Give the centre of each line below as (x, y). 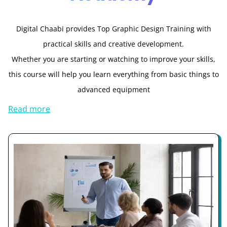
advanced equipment (113, 90)
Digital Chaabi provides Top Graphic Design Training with (113, 29)
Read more (29, 109)
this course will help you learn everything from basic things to (113, 74)
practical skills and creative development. (113, 44)
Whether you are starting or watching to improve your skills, (113, 59)
